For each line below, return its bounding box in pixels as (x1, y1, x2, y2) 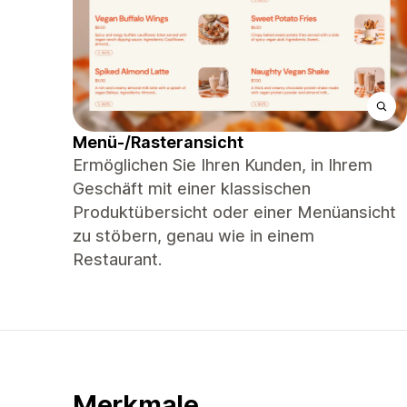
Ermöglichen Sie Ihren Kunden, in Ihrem (73, 155, 372, 174)
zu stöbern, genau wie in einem (73, 226, 314, 245)
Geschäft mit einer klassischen (73, 179, 311, 198)
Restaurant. (73, 250, 162, 269)
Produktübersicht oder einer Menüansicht (73, 203, 396, 222)
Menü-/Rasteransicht (73, 133, 243, 152)
